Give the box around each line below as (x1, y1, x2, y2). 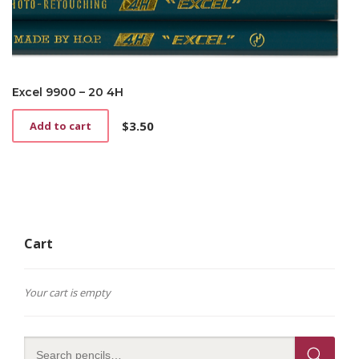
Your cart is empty (24, 285, 111, 301)
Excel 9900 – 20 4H (12, 85, 123, 100)
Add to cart (30, 119, 91, 134)
